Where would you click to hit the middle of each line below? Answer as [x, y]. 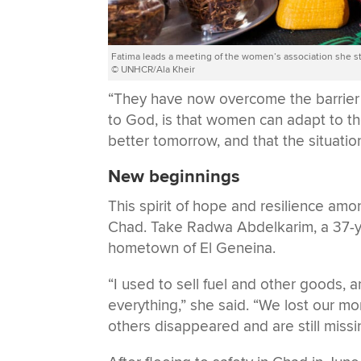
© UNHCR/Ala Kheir [154, 69]
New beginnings [174, 177]
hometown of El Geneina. [192, 248]
